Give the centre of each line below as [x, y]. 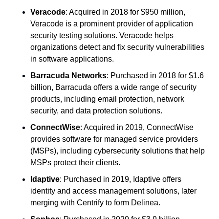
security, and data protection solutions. [96, 110]
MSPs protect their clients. [75, 162]
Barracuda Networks [68, 75]
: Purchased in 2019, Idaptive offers [120, 179]
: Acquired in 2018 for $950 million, [125, 12]
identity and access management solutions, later [113, 191]
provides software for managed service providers [114, 139]
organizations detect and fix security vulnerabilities [117, 47]
